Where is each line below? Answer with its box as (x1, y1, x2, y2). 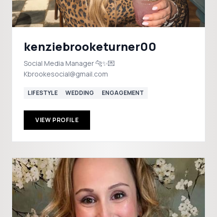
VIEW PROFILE (35, 116, 79, 124)
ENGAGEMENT (102, 89, 144, 97)
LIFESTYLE (28, 89, 58, 97)
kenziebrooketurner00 (24, 38, 156, 54)
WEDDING (65, 89, 94, 97)
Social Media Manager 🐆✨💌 (24, 59, 95, 68)
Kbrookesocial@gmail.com (24, 69, 108, 78)
